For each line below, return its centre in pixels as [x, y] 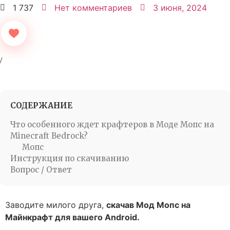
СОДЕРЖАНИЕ [41, 105]
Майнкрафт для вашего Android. [72, 217]
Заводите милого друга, [56, 205]
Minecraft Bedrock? [49, 136]
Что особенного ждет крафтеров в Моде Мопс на [112, 124]
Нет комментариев [93, 7]
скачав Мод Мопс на [148, 205]
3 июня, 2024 [180, 7]
